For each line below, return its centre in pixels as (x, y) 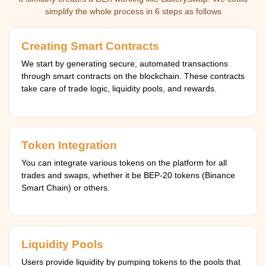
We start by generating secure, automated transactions (125, 64)
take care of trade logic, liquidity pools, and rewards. (119, 88)
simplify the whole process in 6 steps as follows (133, 11)
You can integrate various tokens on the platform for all (124, 163)
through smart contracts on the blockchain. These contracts (133, 76)
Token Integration (69, 145)
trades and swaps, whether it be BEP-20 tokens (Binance (128, 175)
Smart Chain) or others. (66, 188)
